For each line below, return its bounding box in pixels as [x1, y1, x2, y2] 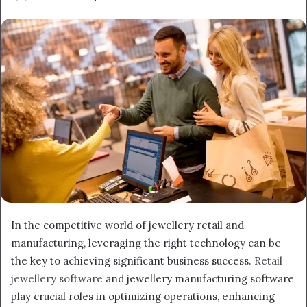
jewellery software [11, 271, 103, 285]
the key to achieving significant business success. [11, 254, 254, 267]
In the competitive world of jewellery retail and [11, 218, 244, 232]
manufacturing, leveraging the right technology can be [11, 236, 281, 249]
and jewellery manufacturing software [103, 271, 294, 285]
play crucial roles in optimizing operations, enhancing [11, 289, 275, 303]
